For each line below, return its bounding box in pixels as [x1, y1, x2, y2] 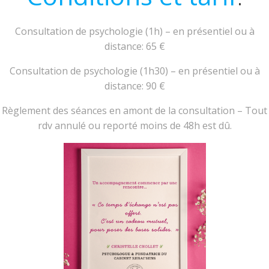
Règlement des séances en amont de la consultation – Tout [2, 103, 267, 117]
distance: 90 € [104, 79, 165, 92]
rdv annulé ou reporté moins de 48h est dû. [37, 118, 232, 132]
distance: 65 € [104, 39, 165, 53]
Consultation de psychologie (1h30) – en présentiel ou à [9, 64, 260, 77]
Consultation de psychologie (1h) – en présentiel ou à [14, 24, 255, 38]
